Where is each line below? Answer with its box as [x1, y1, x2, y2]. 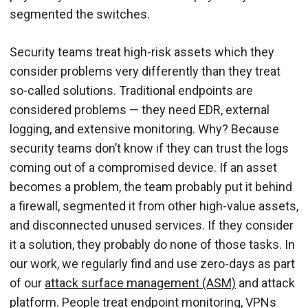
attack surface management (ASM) [45, 275, 236, 290]
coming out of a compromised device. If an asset [10, 159, 277, 175]
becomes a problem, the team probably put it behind [10, 179, 292, 194]
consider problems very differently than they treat [10, 63, 280, 78]
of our [10, 275, 45, 290]
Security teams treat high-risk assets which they [10, 44, 274, 59]
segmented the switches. [10, 6, 150, 21]
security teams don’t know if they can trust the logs [10, 140, 289, 155]
